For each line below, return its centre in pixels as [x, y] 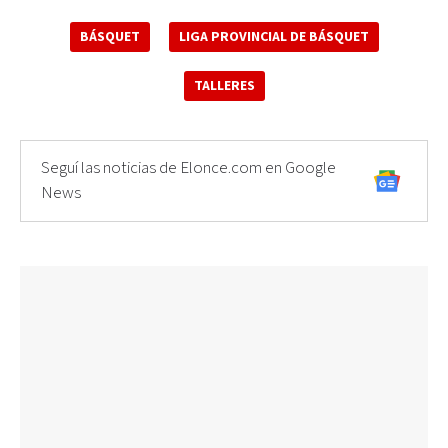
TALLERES [224, 86]
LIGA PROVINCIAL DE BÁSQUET [273, 37]
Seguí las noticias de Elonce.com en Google [188, 168]
